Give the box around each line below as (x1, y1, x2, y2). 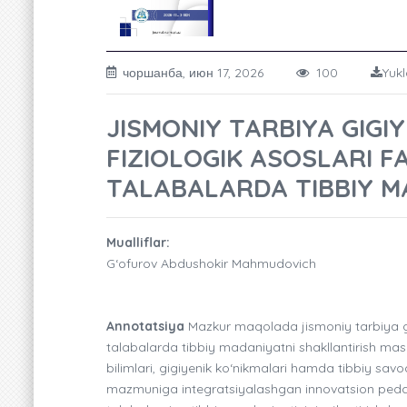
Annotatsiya (106, 317, 184, 334)
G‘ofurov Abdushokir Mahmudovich (106, 254, 316, 272)
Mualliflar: (106, 233, 170, 251)
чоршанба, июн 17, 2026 (123, 64, 296, 81)
